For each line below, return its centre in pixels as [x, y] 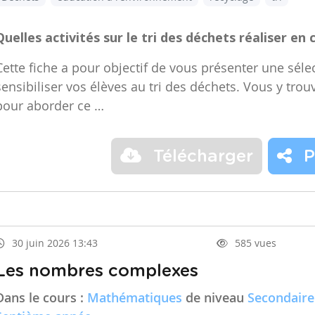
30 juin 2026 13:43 [55, 243]
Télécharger [201, 157]
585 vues [255, 243]
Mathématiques [135, 298]
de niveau [215, 298]
